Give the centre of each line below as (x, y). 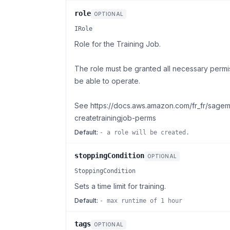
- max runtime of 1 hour (141, 201)
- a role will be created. (145, 132)
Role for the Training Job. (118, 44)
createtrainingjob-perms (115, 118)
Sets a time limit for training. (120, 186)
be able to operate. (107, 81)
